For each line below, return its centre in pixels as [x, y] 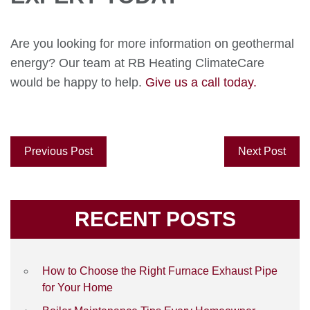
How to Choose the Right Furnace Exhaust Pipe [160, 271]
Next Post [262, 151]
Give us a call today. [201, 82]
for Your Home [77, 288]
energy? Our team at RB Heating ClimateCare [137, 63]
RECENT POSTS [155, 219]
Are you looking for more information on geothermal [152, 44]
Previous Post [58, 151]
